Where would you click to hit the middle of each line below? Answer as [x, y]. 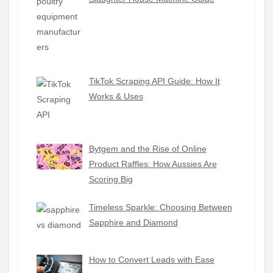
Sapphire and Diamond [133, 223]
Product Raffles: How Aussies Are [153, 164]
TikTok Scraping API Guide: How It [154, 81]
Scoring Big [111, 179]
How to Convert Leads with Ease [151, 259]
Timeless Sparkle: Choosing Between [160, 207]
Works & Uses [116, 97]
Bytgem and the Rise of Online [147, 149]
